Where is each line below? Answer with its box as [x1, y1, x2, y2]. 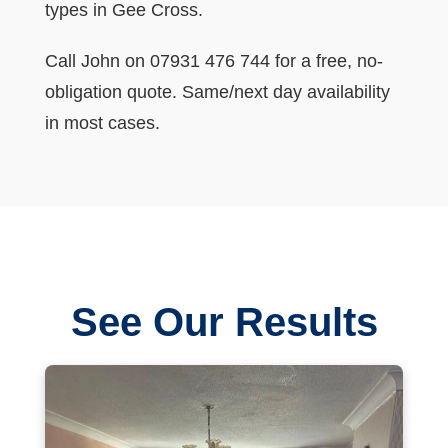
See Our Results [70, 299, 378, 344]
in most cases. [44, 112, 160, 133]
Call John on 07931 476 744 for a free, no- [44, 50, 383, 71]
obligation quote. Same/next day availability [44, 81, 390, 102]
